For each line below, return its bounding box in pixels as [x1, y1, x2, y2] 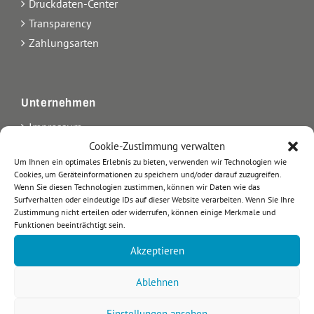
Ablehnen [135, 275, 179, 289]
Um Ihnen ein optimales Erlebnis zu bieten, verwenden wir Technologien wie [14, 156, 287, 167]
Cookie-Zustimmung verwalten [89, 139, 225, 153]
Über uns [29, 158, 71, 173]
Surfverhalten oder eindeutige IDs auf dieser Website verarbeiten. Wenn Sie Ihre [14, 194, 294, 205]
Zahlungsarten [29, 35, 99, 50]
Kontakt [29, 139, 66, 153]
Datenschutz [29, 198, 88, 212]
